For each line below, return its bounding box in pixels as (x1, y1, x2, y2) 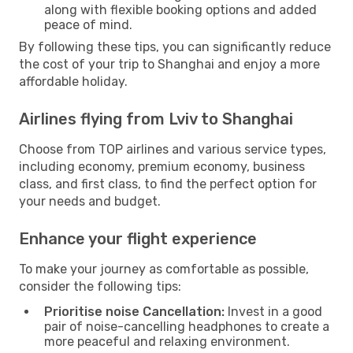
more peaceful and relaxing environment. (44, 333, 290, 349)
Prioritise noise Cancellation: (44, 303, 225, 319)
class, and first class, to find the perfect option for (19, 176, 317, 191)
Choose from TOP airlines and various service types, (19, 141, 326, 157)
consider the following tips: (19, 278, 181, 294)
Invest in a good (225, 303, 322, 319)
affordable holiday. (19, 73, 128, 89)
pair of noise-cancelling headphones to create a (44, 318, 329, 334)
